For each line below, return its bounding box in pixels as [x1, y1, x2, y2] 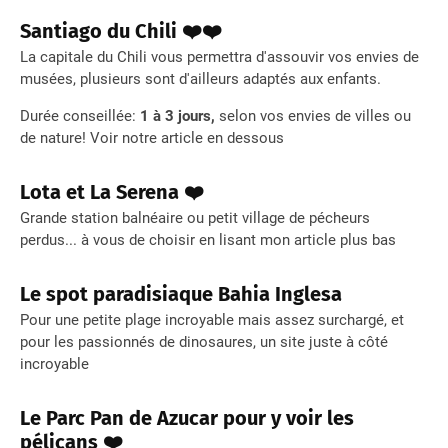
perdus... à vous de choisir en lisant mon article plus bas [20, 231, 400, 250]
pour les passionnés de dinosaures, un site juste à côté [20, 333, 388, 352]
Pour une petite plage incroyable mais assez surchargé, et [20, 311, 404, 330]
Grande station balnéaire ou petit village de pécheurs [20, 209, 370, 228]
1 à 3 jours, [140, 107, 215, 126]
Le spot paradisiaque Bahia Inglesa [20, 282, 342, 307]
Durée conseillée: [20, 107, 140, 126]
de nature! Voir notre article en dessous [20, 129, 284, 148]
